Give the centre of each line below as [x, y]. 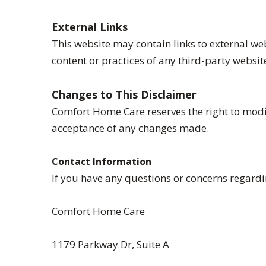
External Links [90, 26]
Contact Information [102, 161]
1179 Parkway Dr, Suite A [110, 244]
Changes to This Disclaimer [124, 94]
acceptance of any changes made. [130, 128]
